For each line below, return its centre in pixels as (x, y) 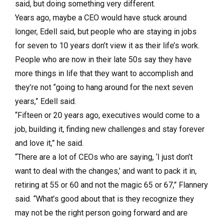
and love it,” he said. (49, 143)
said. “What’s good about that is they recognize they (105, 199)
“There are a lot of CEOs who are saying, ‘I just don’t (104, 157)
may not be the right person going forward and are (101, 213)
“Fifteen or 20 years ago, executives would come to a (107, 115)
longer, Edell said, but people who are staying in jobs (106, 32)
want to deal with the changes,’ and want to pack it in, (106, 171)
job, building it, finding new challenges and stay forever (110, 129)
